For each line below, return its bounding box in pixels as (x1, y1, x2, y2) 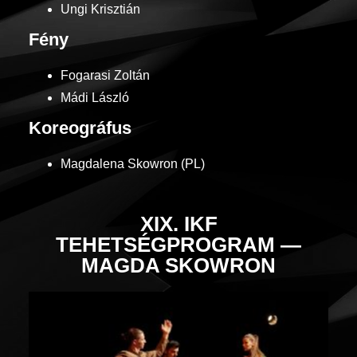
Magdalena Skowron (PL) (61, 156, 205, 171)
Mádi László (61, 90, 129, 104)
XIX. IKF (139, 211, 218, 236)
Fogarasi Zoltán (61, 68, 150, 82)
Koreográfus (29, 117, 131, 138)
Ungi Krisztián (61, 2, 140, 16)
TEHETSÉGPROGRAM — (56, 232, 301, 257)
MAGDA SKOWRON (81, 253, 276, 277)
